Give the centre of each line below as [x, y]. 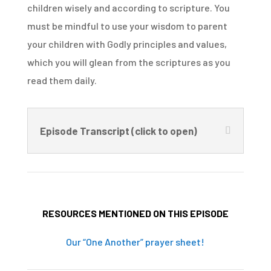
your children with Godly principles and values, [127, 44]
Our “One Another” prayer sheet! [135, 241]
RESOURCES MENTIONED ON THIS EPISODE [135, 213]
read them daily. [62, 80]
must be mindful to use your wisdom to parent [127, 25]
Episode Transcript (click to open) [118, 130]
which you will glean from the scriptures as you [129, 62]
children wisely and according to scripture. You [128, 7]
